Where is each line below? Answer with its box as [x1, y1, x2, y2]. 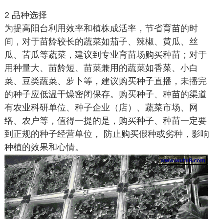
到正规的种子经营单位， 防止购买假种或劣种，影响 [4, 129, 209, 139]
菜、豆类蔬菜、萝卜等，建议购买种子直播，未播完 [4, 76, 207, 86]
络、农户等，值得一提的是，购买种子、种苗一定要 [4, 116, 207, 126]
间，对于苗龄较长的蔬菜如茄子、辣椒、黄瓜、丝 [4, 37, 198, 46]
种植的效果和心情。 [4, 142, 84, 152]
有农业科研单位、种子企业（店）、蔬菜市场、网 [4, 103, 198, 112]
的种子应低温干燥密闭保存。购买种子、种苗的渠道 [4, 89, 207, 99]
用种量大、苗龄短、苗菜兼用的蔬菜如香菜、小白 [4, 63, 198, 73]
